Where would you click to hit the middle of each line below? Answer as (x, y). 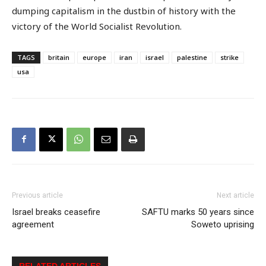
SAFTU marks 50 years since (198, 212)
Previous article (37, 195)
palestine (192, 57)
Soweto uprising (223, 224)
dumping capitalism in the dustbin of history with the (124, 11)
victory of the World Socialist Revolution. (97, 26)
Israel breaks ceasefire (56, 212)
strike (229, 57)
